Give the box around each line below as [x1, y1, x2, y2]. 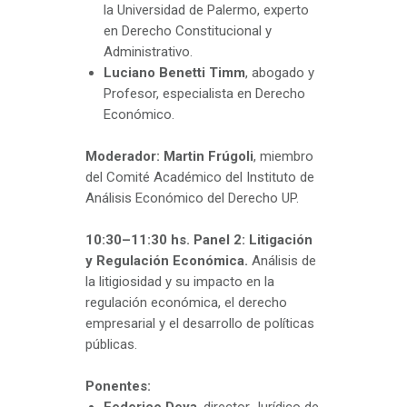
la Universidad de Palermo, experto [104, 2, 309, 19]
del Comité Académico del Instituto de [85, 169, 314, 186]
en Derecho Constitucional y [104, 23, 272, 40]
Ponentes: [85, 378, 151, 395]
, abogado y [245, 65, 314, 82]
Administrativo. [104, 44, 193, 61]
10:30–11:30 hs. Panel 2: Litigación [85, 232, 313, 249]
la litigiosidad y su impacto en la [85, 273, 274, 291]
